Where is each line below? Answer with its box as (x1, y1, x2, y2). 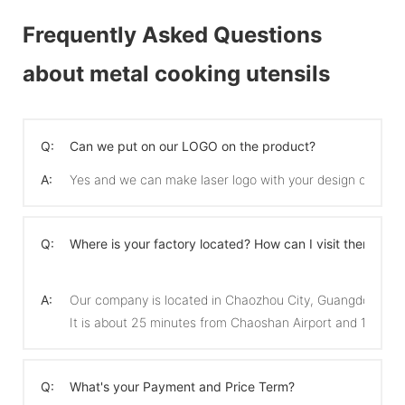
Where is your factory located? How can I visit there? (70, 235, 381, 251)
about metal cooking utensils (23, 60, 330, 87)
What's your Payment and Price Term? (70, 378, 295, 394)
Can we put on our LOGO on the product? (70, 137, 316, 154)
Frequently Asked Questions (23, 21, 322, 48)
